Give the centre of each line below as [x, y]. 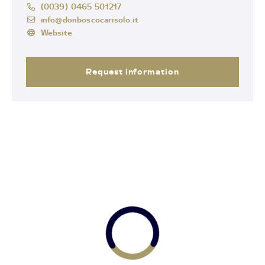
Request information [132, 71]
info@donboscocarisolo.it [89, 19]
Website [56, 32]
